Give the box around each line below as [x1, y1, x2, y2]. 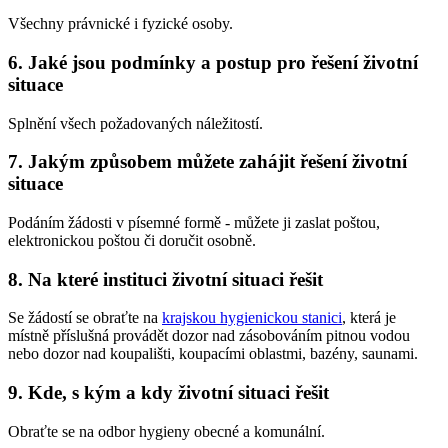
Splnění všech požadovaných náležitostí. [8, 114, 263, 132]
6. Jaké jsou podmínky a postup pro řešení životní [8, 51, 418, 73]
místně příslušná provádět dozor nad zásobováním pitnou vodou [8, 327, 410, 345]
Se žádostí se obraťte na [8, 309, 162, 327]
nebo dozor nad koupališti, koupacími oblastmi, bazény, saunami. [8, 345, 418, 363]
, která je [342, 309, 396, 327]
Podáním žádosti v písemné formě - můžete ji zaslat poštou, [8, 213, 380, 231]
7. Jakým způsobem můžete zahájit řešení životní [8, 151, 407, 173]
